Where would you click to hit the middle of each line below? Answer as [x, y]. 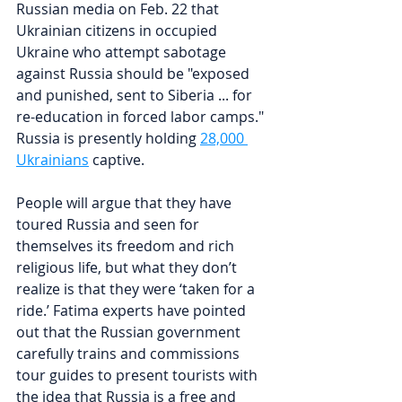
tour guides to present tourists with [139, 375]
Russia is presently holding [108, 138]
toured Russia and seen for [109, 224]
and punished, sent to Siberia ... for [136, 95]
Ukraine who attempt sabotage [123, 52]
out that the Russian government [130, 332]
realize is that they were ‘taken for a [137, 288]
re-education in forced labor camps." [142, 116]
